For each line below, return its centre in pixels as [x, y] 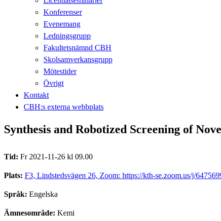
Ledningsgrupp [67, 36]
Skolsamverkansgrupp [78, 59]
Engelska [43, 194]
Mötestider [60, 71]
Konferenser [63, 12]
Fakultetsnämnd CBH [77, 47]
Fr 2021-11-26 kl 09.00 [56, 156]
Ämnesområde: [31, 213]
